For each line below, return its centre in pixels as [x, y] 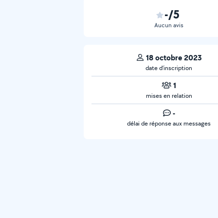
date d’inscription [169, 68]
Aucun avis [169, 25]
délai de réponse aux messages [169, 123]
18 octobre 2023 [174, 57]
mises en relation [169, 96]
